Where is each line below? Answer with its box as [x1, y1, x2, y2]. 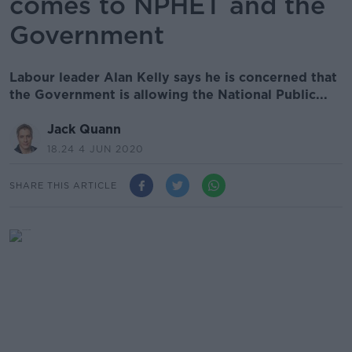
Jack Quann [47, 122, 121, 137]
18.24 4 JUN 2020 [47, 143, 144, 155]
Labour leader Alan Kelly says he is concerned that [9, 70, 337, 85]
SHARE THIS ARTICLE [9, 179, 117, 191]
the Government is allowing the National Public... [9, 87, 328, 102]
